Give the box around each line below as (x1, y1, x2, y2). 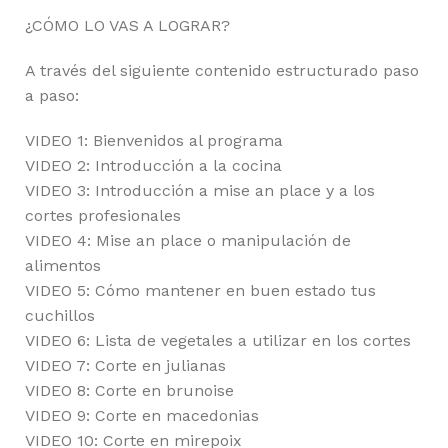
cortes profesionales (25, 206, 181, 225)
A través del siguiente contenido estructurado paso (25, 61, 419, 80)
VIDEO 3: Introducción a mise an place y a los (25, 181, 375, 200)
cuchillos (25, 306, 95, 325)
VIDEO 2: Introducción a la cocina (25, 156, 282, 175)
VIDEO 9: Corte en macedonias (25, 406, 259, 425)
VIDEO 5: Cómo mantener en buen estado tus (25, 281, 376, 300)
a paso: (25, 86, 79, 105)
